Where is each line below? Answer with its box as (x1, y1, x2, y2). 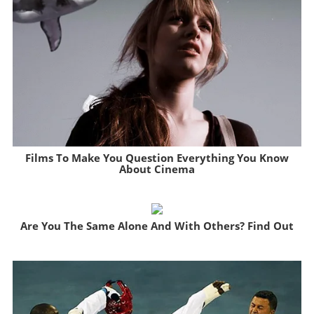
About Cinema (118, 161, 195, 176)
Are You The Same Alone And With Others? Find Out (20, 219, 294, 233)
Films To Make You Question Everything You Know (25, 150, 289, 165)
